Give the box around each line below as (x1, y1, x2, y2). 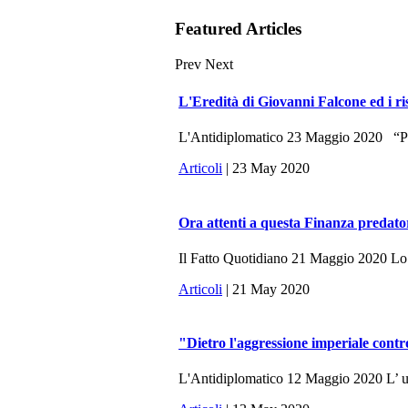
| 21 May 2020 (222, 280, 310, 297)
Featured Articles (175, 19, 301, 39)
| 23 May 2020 (222, 160, 310, 177)
